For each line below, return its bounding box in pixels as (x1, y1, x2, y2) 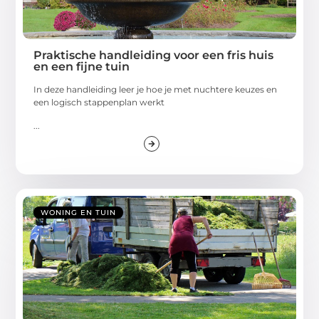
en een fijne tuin (33, 60, 130, 74)
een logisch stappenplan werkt (33, 97, 165, 108)
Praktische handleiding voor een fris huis (33, 48, 274, 63)
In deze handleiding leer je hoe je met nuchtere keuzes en (33, 84, 278, 95)
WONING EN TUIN (41, 208, 117, 218)
